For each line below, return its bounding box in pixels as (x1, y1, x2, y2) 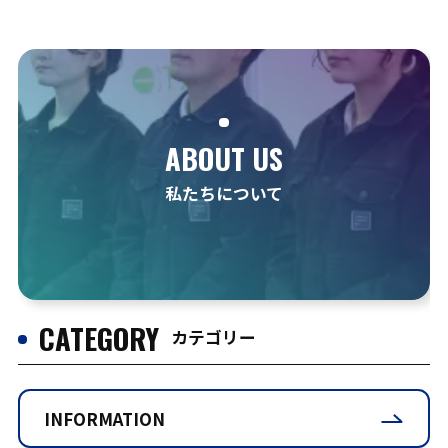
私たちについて (165, 181, 283, 206)
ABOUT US (165, 137, 283, 180)
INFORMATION (43, 406, 165, 431)
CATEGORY (39, 316, 160, 359)
